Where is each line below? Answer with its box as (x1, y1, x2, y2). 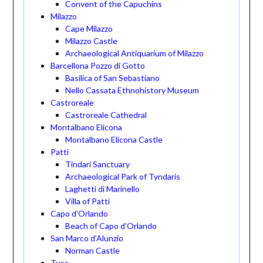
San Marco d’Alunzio (50, 233, 123, 244)
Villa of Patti (65, 196, 110, 207)
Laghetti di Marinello (65, 184, 140, 194)
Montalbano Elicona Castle (65, 134, 163, 145)
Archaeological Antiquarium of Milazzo (65, 48, 204, 59)
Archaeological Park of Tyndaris (65, 171, 180, 182)
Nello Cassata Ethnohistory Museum (65, 85, 199, 96)
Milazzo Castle (65, 36, 117, 46)
